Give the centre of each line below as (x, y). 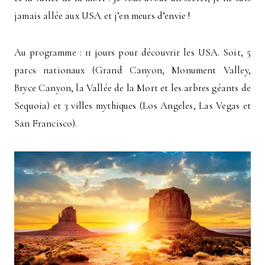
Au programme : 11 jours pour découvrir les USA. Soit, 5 (132, 52)
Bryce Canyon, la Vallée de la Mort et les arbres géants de (132, 88)
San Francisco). (46, 123)
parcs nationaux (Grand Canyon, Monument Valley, (132, 70)
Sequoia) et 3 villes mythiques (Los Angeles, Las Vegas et (132, 105)
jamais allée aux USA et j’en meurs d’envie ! (102, 15)
